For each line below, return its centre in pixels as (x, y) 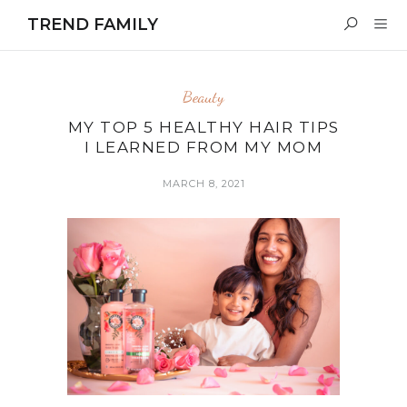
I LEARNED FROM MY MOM (203, 147)
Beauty (203, 96)
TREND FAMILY (93, 24)
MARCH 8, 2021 (203, 184)
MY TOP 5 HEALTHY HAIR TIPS (203, 127)
